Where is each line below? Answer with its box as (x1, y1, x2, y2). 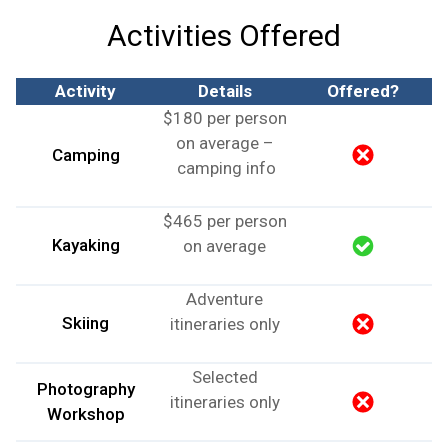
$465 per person (162, 210, 287, 231)
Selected (191, 366, 258, 387)
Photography (36, 378, 135, 399)
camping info (173, 157, 276, 178)
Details (197, 80, 252, 101)
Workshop (46, 403, 125, 424)
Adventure (186, 288, 263, 309)
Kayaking (51, 234, 120, 255)
